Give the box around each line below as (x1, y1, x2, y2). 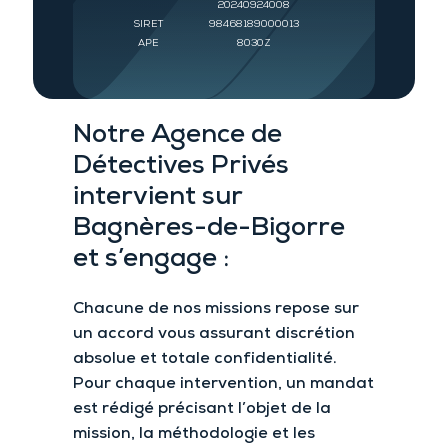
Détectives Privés (72, 154, 289, 180)
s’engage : (104, 247, 229, 273)
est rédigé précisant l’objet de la (72, 401, 331, 417)
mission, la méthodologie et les (72, 426, 315, 442)
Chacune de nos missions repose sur (72, 301, 359, 317)
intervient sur (72, 185, 242, 211)
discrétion (274, 326, 355, 342)
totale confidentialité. (156, 351, 337, 367)
